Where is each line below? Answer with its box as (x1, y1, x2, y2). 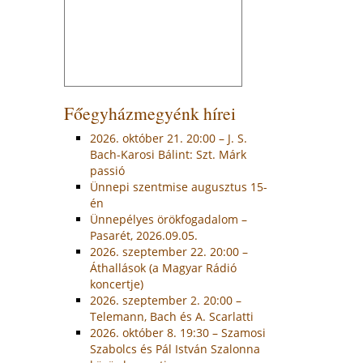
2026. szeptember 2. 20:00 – (90, 293, 242, 309)
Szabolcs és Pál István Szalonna (90, 341, 261, 357)
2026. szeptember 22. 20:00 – (90, 244, 249, 260)
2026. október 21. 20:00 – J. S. (90, 130, 248, 147)
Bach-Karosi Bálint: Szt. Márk (90, 147, 247, 163)
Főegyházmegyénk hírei (64, 101, 237, 126)
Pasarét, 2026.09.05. (90, 228, 199, 244)
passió (90, 163, 126, 179)
